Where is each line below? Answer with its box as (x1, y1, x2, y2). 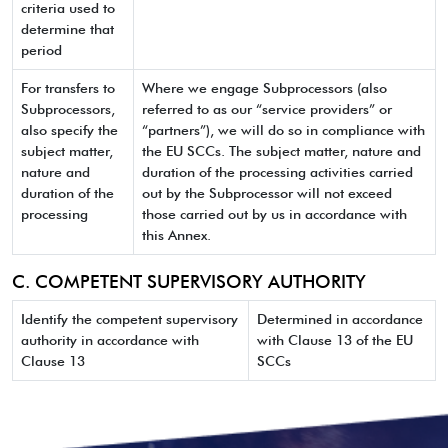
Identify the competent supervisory (21, 311, 238, 327)
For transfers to (21, 80, 115, 96)
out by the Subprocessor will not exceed (142, 185, 392, 201)
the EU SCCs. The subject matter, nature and (142, 143, 421, 159)
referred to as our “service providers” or (142, 101, 392, 117)
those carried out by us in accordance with (142, 206, 407, 222)
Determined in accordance (257, 311, 423, 327)
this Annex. (142, 227, 211, 243)
